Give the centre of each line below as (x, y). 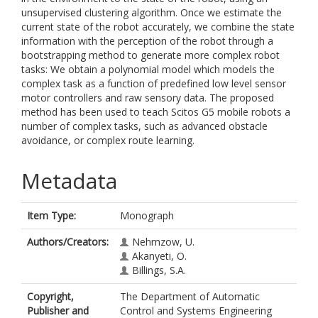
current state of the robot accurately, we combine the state (158, 27)
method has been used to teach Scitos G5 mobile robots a (156, 112)
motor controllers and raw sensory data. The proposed (148, 98)
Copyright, (50, 296)
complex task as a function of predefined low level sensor (154, 83)
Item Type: (51, 215)
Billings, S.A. (159, 270)
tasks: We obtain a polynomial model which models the (148, 69)
